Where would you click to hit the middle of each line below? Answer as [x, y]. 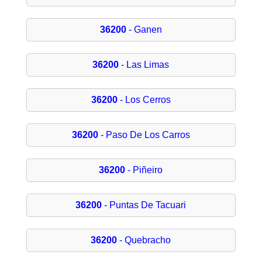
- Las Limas [144, 65]
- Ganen [144, 30]
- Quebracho [144, 240]
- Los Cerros [144, 100]
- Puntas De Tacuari [144, 205]
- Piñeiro [144, 170]
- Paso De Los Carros [144, 135]
